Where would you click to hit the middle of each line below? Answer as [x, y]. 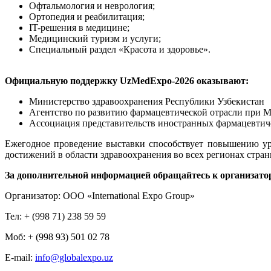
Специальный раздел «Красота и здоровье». [120, 49]
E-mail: [20, 257]
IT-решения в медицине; [79, 27]
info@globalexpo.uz [74, 257]
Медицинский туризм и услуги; [95, 38]
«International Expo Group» [140, 195]
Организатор [31, 195]
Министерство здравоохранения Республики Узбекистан [147, 101]
